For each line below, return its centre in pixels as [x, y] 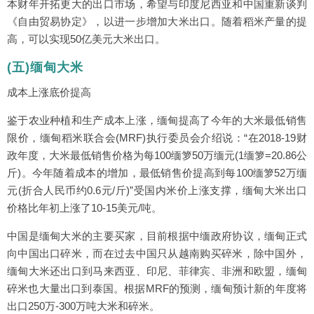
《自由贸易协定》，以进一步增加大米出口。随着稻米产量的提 [157, 22]
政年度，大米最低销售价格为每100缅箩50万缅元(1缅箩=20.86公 [157, 156]
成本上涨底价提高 [49, 93]
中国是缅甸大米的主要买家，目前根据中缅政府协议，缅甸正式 [157, 236]
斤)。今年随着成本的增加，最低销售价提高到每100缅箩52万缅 [157, 173]
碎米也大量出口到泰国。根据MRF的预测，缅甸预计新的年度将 [157, 289]
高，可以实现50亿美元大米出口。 [86, 39]
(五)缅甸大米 [45, 68]
